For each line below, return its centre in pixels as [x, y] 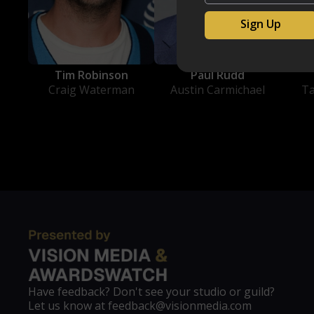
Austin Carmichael [217, 89]
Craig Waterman [91, 89]
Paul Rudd [217, 75]
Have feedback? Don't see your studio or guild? [151, 291]
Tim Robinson [91, 75]
